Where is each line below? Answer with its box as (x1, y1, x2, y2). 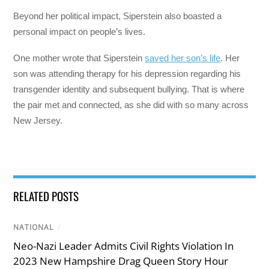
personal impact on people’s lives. (13, 26, 146, 37)
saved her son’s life (145, 53, 221, 64)
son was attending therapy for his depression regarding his (13, 68, 241, 79)
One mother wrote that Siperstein (13, 53, 145, 64)
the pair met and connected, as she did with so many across (13, 100, 249, 110)
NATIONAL (13, 222, 54, 233)
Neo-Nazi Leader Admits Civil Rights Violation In (13, 238, 234, 253)
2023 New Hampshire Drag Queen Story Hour (13, 253, 229, 268)
